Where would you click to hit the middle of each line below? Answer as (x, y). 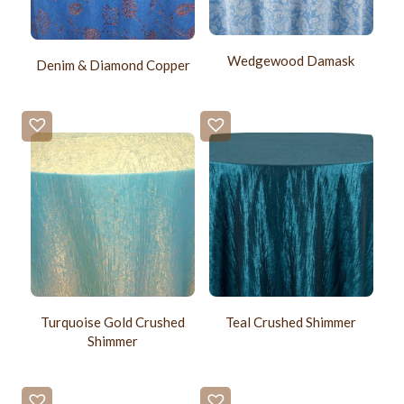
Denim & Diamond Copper (113, 65)
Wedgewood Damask (291, 61)
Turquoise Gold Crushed (113, 321)
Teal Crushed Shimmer (291, 321)
